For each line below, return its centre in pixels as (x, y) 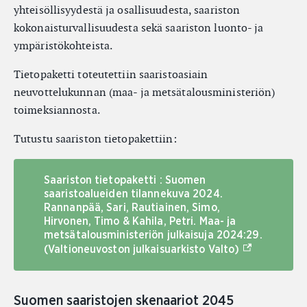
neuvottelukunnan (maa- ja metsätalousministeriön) (145, 92)
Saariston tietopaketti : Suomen (125, 180)
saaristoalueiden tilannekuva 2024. (133, 194)
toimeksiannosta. (57, 110)
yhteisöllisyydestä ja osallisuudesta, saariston (127, 10)
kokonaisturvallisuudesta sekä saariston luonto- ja (139, 28)
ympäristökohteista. (63, 46)
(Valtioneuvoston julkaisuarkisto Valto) (142, 249)
